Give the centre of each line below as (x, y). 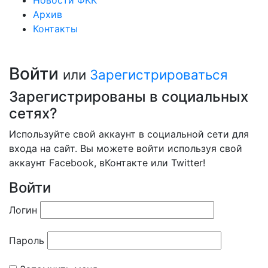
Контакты (55, 28)
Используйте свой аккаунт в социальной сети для (129, 134)
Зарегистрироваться (159, 74)
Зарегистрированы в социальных (129, 96)
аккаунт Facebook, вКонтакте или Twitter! (107, 162)
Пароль (27, 240)
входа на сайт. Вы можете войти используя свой (126, 148)
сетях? (33, 113)
